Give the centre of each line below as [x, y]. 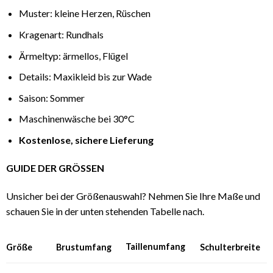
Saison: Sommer [51, 97]
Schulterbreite [230, 247]
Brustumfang [83, 247]
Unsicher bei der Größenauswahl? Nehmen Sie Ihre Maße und [133, 196]
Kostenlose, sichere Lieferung [86, 140]
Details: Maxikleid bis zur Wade [85, 77]
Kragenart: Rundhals [61, 35]
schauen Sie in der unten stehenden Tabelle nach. [105, 211]
